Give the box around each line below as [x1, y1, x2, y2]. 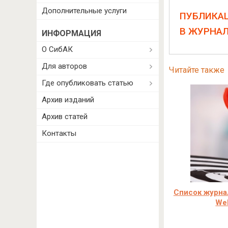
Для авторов [42, 62, 87, 71]
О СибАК [42, 45, 73, 54]
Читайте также [168, 65, 224, 75]
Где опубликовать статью [42, 78, 133, 88]
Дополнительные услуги [42, 6, 127, 15]
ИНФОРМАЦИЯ [42, 28, 101, 38]
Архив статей [42, 112, 88, 121]
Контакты [42, 129, 76, 138]
